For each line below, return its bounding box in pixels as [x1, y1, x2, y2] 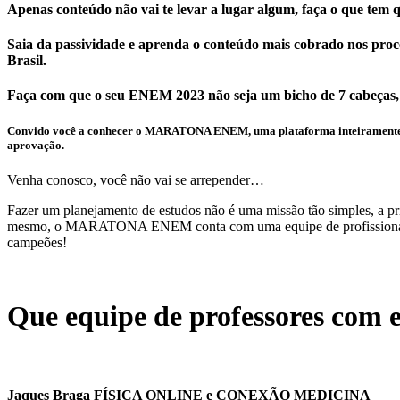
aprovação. [7, 137, 64, 152]
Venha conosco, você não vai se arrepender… [7, 171, 264, 187]
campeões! [7, 234, 67, 250]
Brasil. [7, 53, 46, 69]
